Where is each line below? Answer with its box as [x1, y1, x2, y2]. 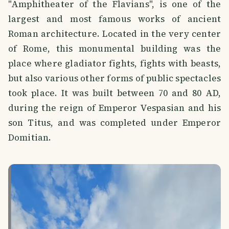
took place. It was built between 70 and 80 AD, [8, 86, 221, 99]
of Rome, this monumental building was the [8, 42, 221, 55]
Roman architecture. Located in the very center [8, 27, 221, 40]
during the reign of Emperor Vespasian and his [8, 101, 221, 114]
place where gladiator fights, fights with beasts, [8, 57, 221, 70]
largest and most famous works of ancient [8, 12, 221, 25]
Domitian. [8, 131, 52, 144]
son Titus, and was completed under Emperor [8, 116, 221, 129]
